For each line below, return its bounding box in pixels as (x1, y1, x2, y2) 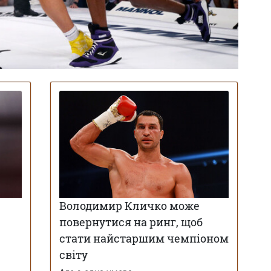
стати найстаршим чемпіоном (59, 231, 229, 246)
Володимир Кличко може (59, 198, 200, 214)
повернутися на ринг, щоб (59, 215, 203, 230)
